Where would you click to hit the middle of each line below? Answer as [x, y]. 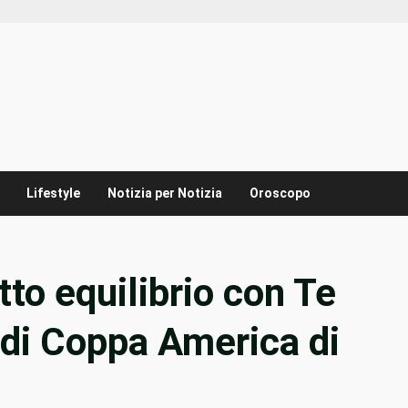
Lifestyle [53, 194]
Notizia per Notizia [165, 194]
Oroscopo [280, 194]
